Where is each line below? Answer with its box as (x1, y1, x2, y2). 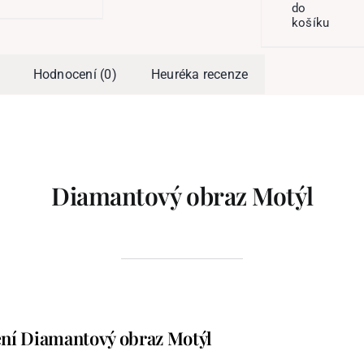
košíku (291, 15, 330, 31)
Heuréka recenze (150, 67, 249, 83)
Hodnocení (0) (32, 67, 117, 83)
